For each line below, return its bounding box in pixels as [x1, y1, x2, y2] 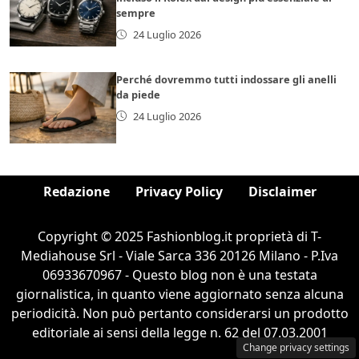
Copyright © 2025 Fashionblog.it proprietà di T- [38, 227, 321, 245]
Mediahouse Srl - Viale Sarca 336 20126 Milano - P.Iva [21, 246, 338, 264]
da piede [116, 87, 161, 102]
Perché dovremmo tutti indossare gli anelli [116, 71, 337, 87]
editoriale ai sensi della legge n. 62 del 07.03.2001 [31, 323, 328, 341]
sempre [116, 5, 156, 20]
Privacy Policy [135, 182, 223, 200]
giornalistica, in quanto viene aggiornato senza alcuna [15, 284, 344, 303]
